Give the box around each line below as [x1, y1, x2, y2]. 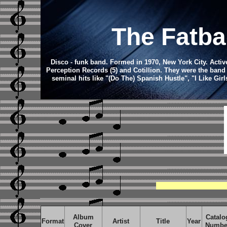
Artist [112, 217, 129, 225]
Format [41, 217, 64, 225]
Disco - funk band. [50, 58, 110, 66]
